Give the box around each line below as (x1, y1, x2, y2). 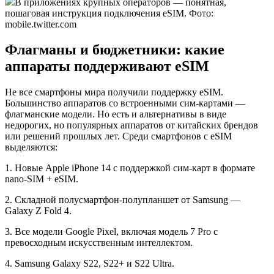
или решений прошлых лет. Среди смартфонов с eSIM (5, 131, 232, 142)
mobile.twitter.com (5, 18, 76, 29)
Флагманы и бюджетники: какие (5, 42, 224, 58)
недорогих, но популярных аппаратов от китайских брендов (5, 120, 258, 131)
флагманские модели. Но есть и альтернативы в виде (5, 109, 226, 120)
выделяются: (5, 142, 57, 153)
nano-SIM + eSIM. (5, 174, 78, 185)
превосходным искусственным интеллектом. (5, 237, 193, 248)
